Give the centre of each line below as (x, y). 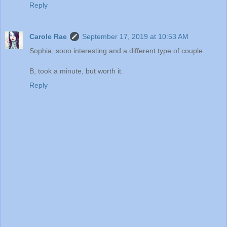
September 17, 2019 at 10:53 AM (135, 37)
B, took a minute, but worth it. (76, 71)
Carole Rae (48, 37)
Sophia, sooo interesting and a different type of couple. (117, 51)
